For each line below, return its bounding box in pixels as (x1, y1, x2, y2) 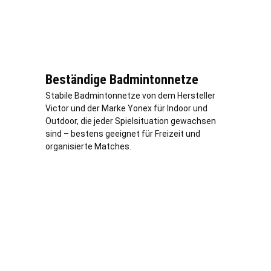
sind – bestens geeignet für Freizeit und (45, 128, 200, 139)
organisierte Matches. (45, 141, 131, 151)
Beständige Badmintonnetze (45, 71, 198, 87)
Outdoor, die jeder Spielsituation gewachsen (45, 116, 216, 126)
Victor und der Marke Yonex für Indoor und (45, 103, 207, 113)
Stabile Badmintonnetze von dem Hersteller (45, 90, 215, 100)
